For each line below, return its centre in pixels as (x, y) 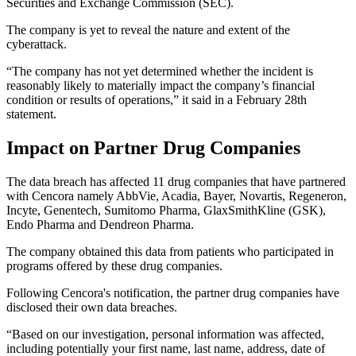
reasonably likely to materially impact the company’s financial (161, 86)
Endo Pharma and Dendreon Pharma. (100, 225)
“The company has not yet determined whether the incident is (160, 72)
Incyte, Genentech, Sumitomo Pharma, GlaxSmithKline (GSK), (166, 211)
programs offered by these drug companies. (114, 266)
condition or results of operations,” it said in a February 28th (157, 100)
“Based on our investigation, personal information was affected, (165, 335)
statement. (31, 114)
